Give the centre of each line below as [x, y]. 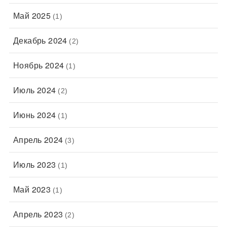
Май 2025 [32, 16]
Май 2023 [32, 190]
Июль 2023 [34, 165]
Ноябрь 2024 [39, 65]
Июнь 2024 [34, 115]
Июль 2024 [34, 90]
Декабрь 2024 [40, 41]
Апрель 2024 [38, 140]
